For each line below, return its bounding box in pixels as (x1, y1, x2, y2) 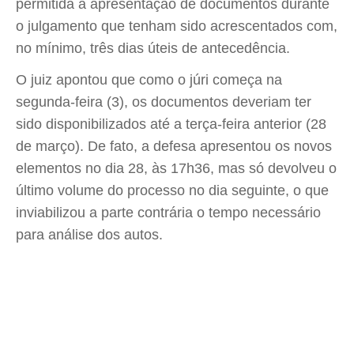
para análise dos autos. (16, 227, 163, 243)
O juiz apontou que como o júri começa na (16, 72, 282, 88)
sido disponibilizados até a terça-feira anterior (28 (16, 116, 326, 132)
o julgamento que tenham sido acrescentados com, (16, 18, 337, 34)
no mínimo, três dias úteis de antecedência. (16, 40, 290, 56)
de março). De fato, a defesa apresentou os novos (16, 138, 332, 154)
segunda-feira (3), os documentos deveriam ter (16, 94, 311, 110)
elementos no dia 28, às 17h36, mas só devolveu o (16, 160, 337, 176)
